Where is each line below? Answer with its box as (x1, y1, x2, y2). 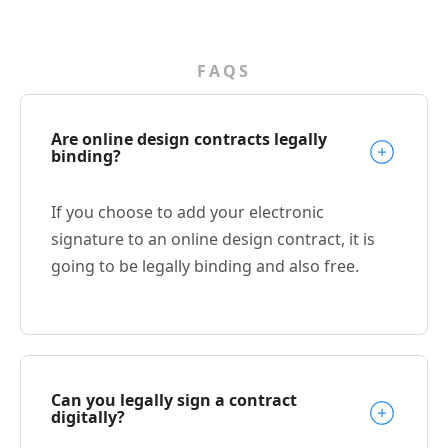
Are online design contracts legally (51, 127, 327, 150)
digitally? (51, 405, 125, 428)
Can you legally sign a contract (51, 388, 297, 411)
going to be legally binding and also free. (51, 254, 359, 277)
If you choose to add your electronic (51, 200, 324, 223)
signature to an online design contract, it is (51, 227, 375, 250)
